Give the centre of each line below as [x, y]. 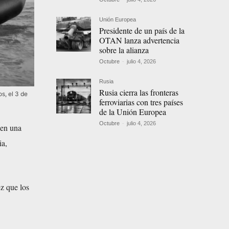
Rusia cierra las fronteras [139, 93]
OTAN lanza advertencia [140, 40]
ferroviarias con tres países [141, 102]
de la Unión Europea [133, 112]
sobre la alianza [124, 50]
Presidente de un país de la [142, 31]
